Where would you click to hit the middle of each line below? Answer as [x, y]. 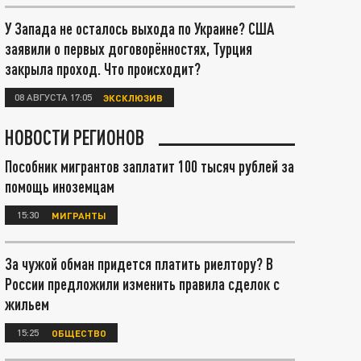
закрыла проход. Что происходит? [103, 68]
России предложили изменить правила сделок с [142, 284]
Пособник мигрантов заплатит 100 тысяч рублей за [149, 166]
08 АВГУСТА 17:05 [53, 97]
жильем [27, 304]
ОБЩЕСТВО [79, 332]
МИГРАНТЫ [79, 215]
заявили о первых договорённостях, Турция [129, 48]
